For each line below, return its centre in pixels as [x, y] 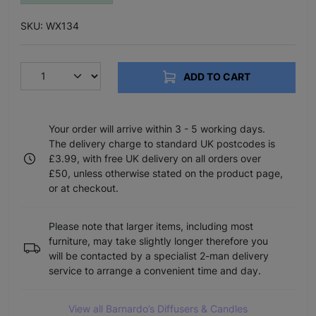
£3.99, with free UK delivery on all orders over [155, 159]
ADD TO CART [216, 77]
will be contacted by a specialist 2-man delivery [159, 256]
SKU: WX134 [50, 25]
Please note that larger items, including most [151, 226]
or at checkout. [84, 188]
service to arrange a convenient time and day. [155, 271]
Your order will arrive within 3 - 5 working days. [157, 129]
